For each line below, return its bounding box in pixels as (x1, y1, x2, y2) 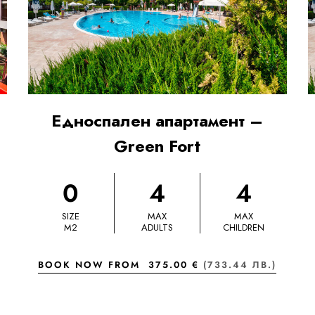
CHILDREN (223, 221, 265, 235)
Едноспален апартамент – (51, 108, 264, 134)
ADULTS (141, 221, 173, 235)
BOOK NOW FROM (38, 258, 149, 272)
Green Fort (114, 134, 201, 159)
